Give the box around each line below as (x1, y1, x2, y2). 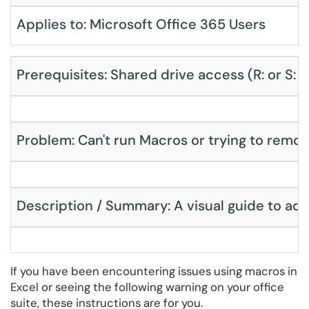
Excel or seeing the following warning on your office (10, 279, 284, 295)
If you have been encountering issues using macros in (10, 263, 297, 279)
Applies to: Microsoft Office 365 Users (17, 15, 266, 33)
